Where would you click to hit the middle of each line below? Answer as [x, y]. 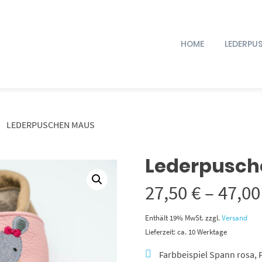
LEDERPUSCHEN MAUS [50, 124]
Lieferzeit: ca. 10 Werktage [186, 231]
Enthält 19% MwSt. [174, 217]
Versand [235, 217]
